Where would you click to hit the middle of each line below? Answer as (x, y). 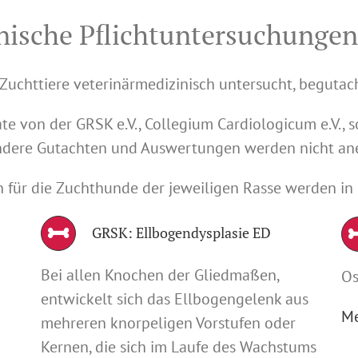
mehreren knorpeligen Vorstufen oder (168, 322)
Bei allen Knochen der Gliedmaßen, (159, 274)
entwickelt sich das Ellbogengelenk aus (174, 298)
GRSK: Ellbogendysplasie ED (181, 232)
